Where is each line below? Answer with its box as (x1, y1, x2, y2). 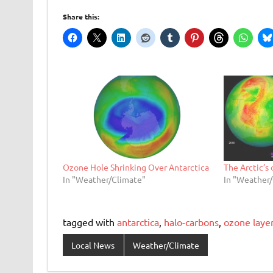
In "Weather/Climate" (62, 174, 146, 185)
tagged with (62, 216, 117, 229)
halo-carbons (163, 216, 219, 229)
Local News (71, 239, 115, 250)
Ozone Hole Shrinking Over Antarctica (62, 161, 209, 173)
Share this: (62, 12, 99, 22)
